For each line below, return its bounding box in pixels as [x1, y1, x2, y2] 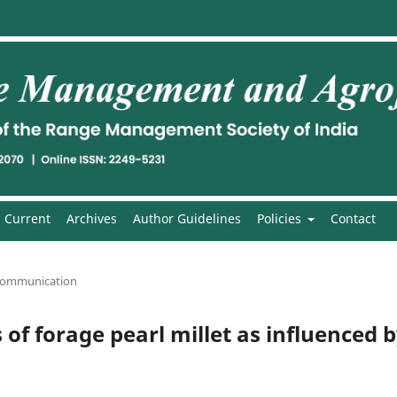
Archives [66, 209, 117, 227]
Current [4, 209, 51, 227]
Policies [256, 209, 305, 227]
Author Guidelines [132, 209, 241, 227]
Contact [331, 209, 376, 227]
